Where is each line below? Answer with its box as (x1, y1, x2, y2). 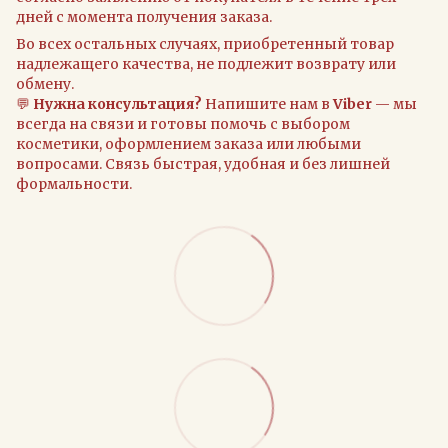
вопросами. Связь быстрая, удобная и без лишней (16, 154, 390, 173)
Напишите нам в (202, 94, 333, 113)
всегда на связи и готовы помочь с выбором (16, 114, 350, 133)
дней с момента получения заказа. (16, 7, 272, 26)
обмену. (16, 74, 74, 93)
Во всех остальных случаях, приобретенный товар (16, 34, 394, 53)
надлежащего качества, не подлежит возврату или (16, 54, 396, 73)
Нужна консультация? (33, 94, 202, 113)
